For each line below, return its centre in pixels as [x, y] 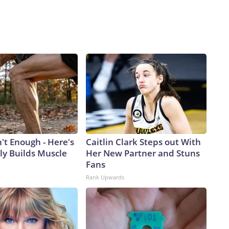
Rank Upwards [105, 177]
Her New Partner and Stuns [143, 153]
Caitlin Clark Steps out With [143, 142]
